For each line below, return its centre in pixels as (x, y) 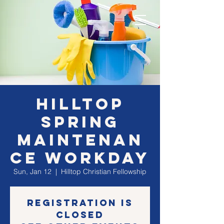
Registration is (80, 203)
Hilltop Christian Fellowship (104, 171)
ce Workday (80, 158)
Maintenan (80, 140)
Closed (80, 215)
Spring (80, 122)
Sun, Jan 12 (32, 171)
